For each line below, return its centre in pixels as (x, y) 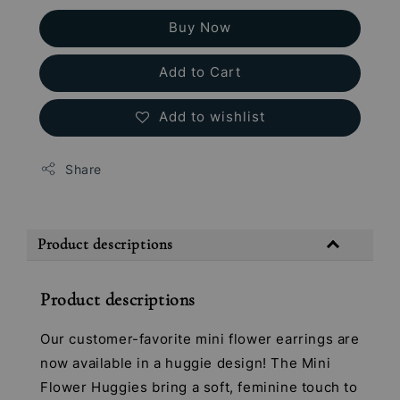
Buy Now (200, 27)
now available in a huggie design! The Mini (186, 362)
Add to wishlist (212, 116)
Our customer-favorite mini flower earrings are (200, 338)
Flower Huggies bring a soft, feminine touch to (199, 387)
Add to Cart (200, 71)
